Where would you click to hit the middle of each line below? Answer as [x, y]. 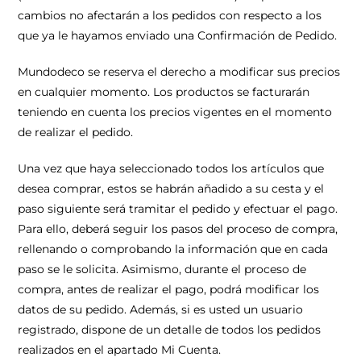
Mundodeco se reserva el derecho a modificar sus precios [179, 72]
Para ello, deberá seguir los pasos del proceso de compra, [178, 229]
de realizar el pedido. [76, 132]
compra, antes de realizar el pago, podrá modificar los [169, 289]
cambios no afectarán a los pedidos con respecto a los [170, 15]
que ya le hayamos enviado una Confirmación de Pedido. [178, 35]
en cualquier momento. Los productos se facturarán [164, 92]
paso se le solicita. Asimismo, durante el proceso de [162, 269]
